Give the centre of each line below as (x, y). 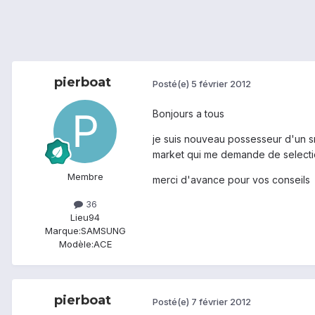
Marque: (63, 231)
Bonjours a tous (188, 114)
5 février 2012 (221, 83)
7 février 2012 (221, 301)
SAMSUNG (103, 231)
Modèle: (76, 244)
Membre (85, 177)
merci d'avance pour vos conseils (231, 180)
